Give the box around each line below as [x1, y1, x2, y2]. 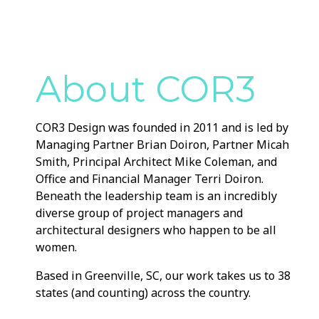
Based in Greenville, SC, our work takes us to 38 [36, 267, 291, 283]
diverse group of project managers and [36, 204, 243, 221]
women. [36, 239, 80, 255]
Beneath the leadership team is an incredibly [36, 187, 277, 204]
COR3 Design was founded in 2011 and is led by [36, 119, 288, 135]
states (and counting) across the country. [36, 284, 253, 300]
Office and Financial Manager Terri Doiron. [36, 170, 263, 187]
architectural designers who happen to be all [36, 221, 276, 238]
